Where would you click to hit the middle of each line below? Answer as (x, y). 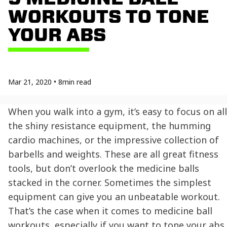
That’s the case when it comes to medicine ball (110, 211)
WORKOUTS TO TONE (109, 16)
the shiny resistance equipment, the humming (109, 125)
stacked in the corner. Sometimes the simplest (110, 182)
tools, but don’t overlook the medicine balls (104, 168)
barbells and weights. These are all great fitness (113, 154)
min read (77, 82)
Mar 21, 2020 (30, 82)
